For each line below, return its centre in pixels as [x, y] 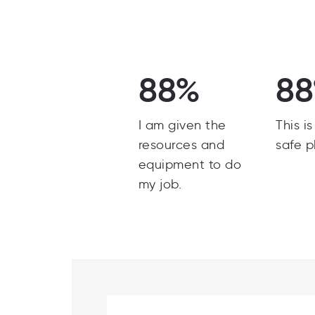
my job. [160, 184]
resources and [181, 145]
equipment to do [190, 165]
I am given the [182, 125]
